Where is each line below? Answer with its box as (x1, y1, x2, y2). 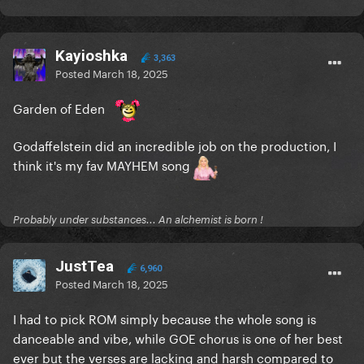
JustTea (55, 257, 114, 276)
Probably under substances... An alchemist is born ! (13, 213, 263, 227)
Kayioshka (55, 46, 128, 66)
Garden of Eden (13, 97, 108, 118)
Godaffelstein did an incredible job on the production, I (13, 135, 336, 155)
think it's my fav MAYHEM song (13, 154, 193, 175)
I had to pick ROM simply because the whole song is (13, 308, 316, 328)
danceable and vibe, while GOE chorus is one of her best (13, 327, 343, 348)
